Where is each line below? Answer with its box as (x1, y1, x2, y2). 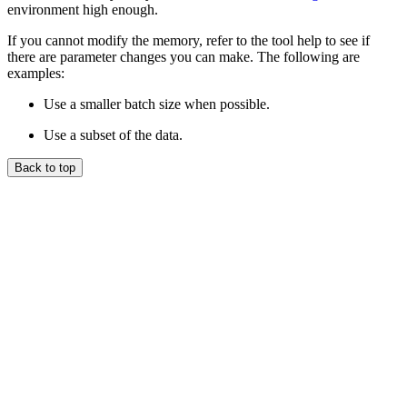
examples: (7, 65, 65, 81)
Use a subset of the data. (44, 126, 183, 143)
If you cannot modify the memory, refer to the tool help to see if (7, 32, 370, 48)
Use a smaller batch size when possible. (44, 95, 270, 112)
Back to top (15, 160, 75, 174)
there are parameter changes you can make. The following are (7, 48, 360, 65)
